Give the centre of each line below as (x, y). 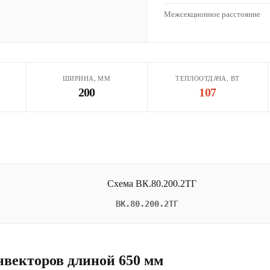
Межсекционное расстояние (212, 14)
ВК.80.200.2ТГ (147, 204)
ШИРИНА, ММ (86, 78)
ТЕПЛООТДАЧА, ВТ (208, 78)
